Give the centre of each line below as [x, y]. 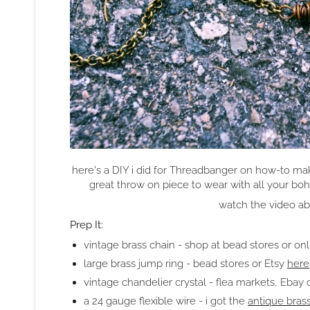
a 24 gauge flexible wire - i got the [166, 300]
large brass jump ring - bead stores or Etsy [185, 264]
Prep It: [86, 225]
